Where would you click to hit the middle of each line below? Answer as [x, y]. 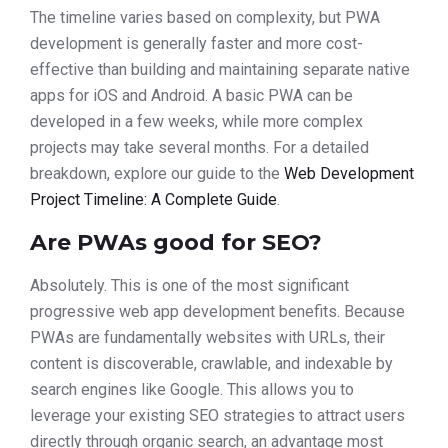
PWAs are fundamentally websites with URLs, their [207, 337]
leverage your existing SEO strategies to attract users [217, 415]
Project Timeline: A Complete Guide [153, 200]
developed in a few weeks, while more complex [196, 122]
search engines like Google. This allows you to [192, 389]
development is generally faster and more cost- [196, 44]
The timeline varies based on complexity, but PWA [205, 18]
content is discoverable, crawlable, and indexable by [211, 363]
